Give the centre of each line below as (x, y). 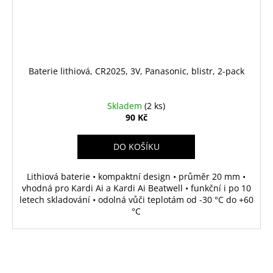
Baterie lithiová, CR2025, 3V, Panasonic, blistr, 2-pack (136, 71)
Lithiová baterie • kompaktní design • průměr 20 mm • (136, 176)
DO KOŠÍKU (136, 146)
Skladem (126, 105)
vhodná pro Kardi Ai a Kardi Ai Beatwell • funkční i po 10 (136, 188)
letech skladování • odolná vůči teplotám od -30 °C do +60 (136, 199)
